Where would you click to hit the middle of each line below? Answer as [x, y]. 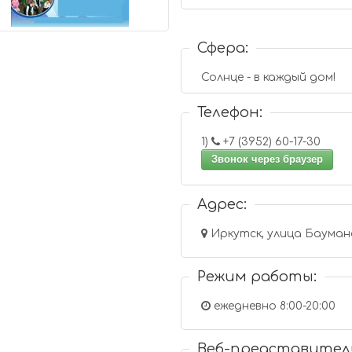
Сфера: [223, 48]
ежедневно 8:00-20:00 [273, 306]
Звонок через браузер [268, 159]
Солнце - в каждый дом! [269, 77]
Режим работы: [257, 277]
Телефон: [230, 112]
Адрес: [222, 204]
